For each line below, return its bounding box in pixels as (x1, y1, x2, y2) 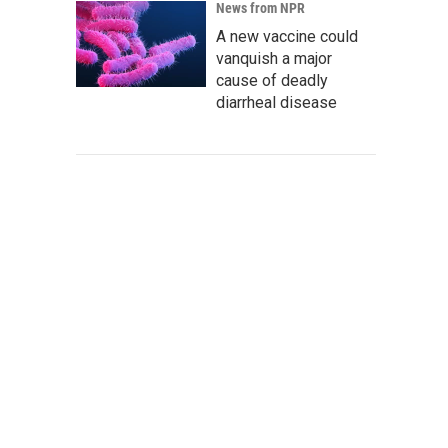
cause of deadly (216, 71, 328, 90)
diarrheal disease (216, 93, 337, 112)
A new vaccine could (216, 27, 358, 46)
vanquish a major (216, 49, 332, 68)
